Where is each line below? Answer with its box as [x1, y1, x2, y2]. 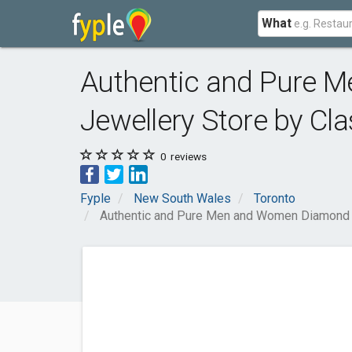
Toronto [254, 191, 295, 206]
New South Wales [134, 191, 231, 206]
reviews [168, 150, 207, 163]
